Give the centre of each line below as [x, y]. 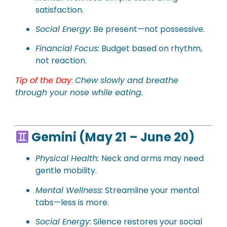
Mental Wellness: [69, 190]
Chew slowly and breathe [127, 80]
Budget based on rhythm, [151, 49]
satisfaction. [60, 10]
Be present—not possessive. [148, 29]
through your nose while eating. [79, 92]
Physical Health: [68, 159]
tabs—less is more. [72, 202]
